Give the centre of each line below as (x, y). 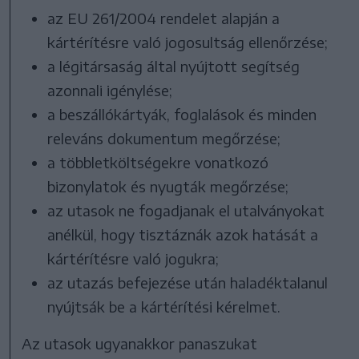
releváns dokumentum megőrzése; (164, 138)
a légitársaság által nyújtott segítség (174, 66)
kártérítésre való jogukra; (133, 258)
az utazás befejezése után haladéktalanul (188, 282)
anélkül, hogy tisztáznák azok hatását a (183, 234)
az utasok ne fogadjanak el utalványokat (186, 210)
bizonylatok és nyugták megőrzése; (168, 186)
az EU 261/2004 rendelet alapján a (164, 18)
